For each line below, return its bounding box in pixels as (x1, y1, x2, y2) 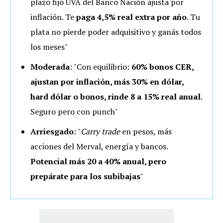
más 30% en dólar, (112, 76, 184, 87)
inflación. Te (30, 11, 76, 22)
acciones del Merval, (30, 141, 103, 152)
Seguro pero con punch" (30, 106, 118, 117)
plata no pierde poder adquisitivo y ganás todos (30, 26, 201, 37)
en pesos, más (120, 126, 172, 137)
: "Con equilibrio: (70, 61, 131, 72)
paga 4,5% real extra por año (76, 11, 187, 22)
